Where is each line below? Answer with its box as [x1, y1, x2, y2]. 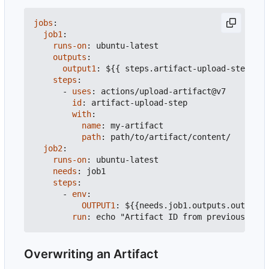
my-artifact [110, 121, 163, 131]
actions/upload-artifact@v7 [101, 86, 226, 97]
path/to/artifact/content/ [110, 132, 231, 142]
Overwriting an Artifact [24, 247, 159, 262]
